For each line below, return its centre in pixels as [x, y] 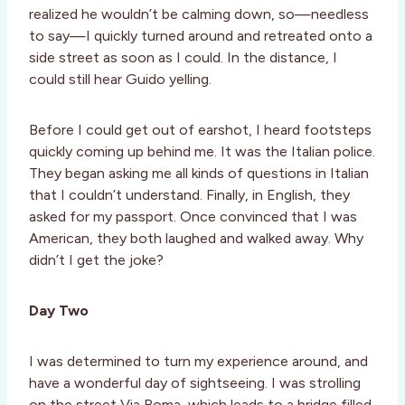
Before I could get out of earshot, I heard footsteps [200, 130]
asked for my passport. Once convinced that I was [193, 217]
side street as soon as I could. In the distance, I [183, 58]
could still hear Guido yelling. [120, 80]
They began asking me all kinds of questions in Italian [199, 174]
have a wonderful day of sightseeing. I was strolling [195, 383]
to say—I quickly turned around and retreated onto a [201, 36]
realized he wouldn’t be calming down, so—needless [199, 14]
